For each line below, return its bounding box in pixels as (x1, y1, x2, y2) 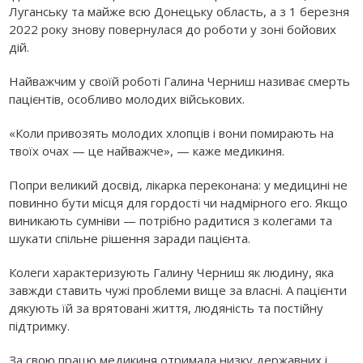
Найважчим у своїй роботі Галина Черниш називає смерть (9, 72, 351, 89)
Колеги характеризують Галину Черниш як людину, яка (9, 263, 335, 280)
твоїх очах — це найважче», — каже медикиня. (9, 142, 285, 159)
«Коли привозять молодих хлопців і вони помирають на (9, 124, 335, 141)
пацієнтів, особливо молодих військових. (9, 90, 246, 107)
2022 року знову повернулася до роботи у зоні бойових (9, 20, 337, 37)
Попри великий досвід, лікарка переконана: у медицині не (9, 176, 348, 193)
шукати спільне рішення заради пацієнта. (9, 229, 251, 246)
